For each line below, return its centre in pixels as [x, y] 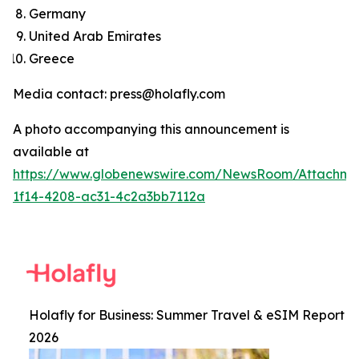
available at [51, 151]
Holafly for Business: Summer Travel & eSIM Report [187, 315]
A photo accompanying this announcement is [151, 129]
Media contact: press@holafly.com [119, 94]
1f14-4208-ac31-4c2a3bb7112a [109, 196]
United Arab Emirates [95, 36]
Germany [57, 14]
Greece [52, 58]
